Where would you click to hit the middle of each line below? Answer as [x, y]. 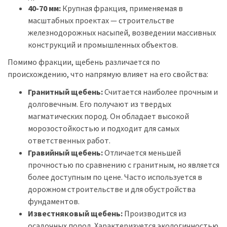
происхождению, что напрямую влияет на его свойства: [108, 74]
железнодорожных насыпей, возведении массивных [122, 32]
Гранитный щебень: [65, 91]
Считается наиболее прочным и [160, 91]
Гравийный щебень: [65, 152]
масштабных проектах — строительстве [101, 20]
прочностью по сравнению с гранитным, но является [124, 164]
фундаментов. [54, 201]
